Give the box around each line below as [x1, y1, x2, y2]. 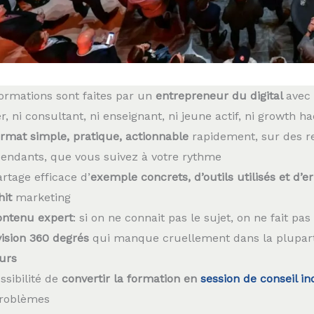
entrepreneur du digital [155, 88, 286, 102]
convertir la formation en [61, 271, 200, 285]
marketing [15, 190, 71, 204]
